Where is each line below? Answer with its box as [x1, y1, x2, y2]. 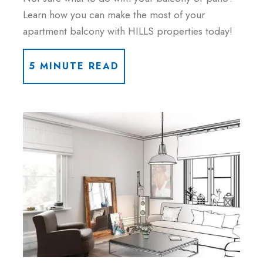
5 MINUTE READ [29, 59, 119, 73]
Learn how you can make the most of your [23, 7, 205, 23]
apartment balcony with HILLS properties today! [23, 23, 232, 39]
